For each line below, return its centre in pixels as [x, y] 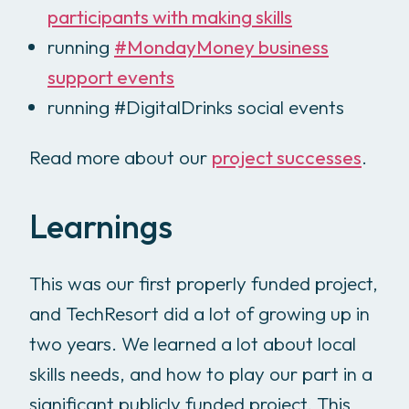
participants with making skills [170, 16]
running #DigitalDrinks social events [196, 106]
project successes [287, 157]
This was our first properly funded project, [204, 283]
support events [111, 76]
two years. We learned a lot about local [193, 343]
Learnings [101, 225]
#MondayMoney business [221, 46]
